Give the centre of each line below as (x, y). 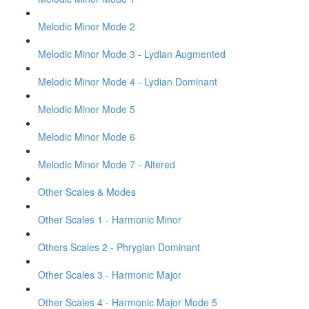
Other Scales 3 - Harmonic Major (110, 275)
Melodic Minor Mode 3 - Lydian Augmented (132, 54)
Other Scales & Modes (87, 192)
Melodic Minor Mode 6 (87, 137)
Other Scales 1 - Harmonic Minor (110, 219)
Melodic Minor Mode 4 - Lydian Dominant (128, 81)
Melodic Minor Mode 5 (87, 109)
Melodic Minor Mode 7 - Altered (107, 164)
